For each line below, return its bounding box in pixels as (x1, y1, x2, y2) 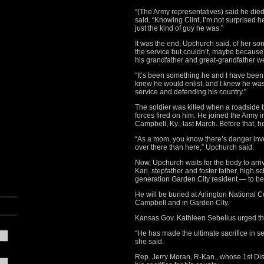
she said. (135, 237, 164, 246)
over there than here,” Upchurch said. (135, 143, 254, 151)
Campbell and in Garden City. (135, 199, 229, 207)
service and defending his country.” (135, 88, 246, 96)
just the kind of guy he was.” (135, 24, 223, 32)
